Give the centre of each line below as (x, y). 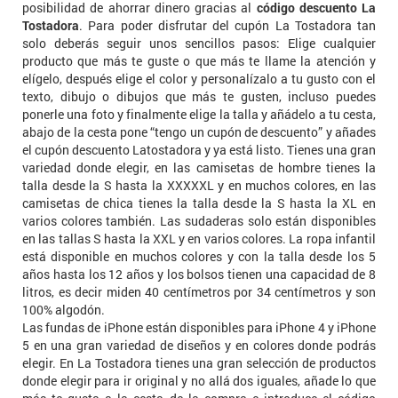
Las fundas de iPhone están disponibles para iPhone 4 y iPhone (199, 327)
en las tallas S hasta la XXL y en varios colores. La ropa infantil (199, 238)
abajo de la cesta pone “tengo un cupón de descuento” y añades (199, 131)
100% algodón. (64, 309)
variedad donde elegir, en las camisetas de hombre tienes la (199, 167)
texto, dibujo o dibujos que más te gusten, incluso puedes (199, 96)
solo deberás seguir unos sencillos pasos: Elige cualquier (199, 43)
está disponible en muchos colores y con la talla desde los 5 (199, 256)
